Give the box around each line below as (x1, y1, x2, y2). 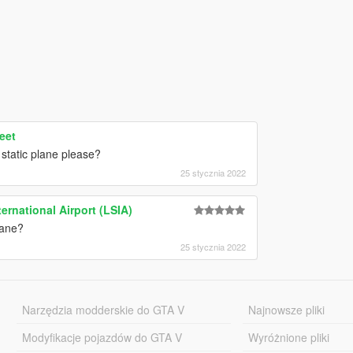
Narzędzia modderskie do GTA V (21, 301, 184, 318)
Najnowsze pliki (248, 301, 325, 318)
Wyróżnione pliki (248, 329, 330, 345)
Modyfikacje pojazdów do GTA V (21, 329, 182, 345)
